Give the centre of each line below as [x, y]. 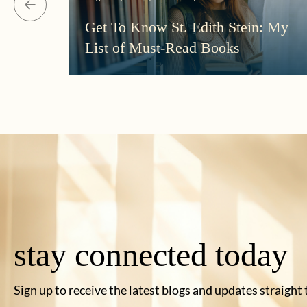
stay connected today [151, 255]
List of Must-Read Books [162, 47]
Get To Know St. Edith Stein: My [187, 27]
